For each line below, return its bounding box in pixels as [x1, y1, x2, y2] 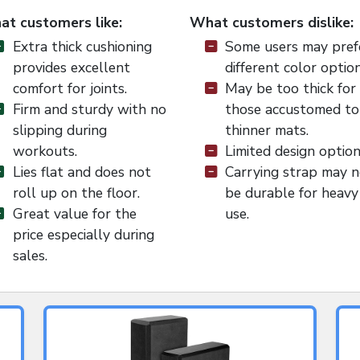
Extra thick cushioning [12, 37, 152, 57]
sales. [12, 246, 47, 266]
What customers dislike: [190, 13, 354, 33]
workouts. [12, 141, 77, 162]
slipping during [12, 121, 107, 141]
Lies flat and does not [12, 162, 151, 182]
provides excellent [12, 58, 130, 78]
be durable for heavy [225, 183, 358, 203]
